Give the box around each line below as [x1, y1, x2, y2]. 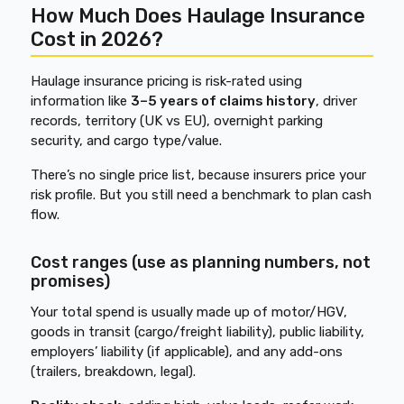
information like [31, 93, 132, 109]
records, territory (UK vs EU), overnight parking [31, 113, 324, 129]
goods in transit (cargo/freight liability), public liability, [31, 324, 365, 340]
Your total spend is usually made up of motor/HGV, [31, 304, 348, 320]
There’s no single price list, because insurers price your [31, 167, 367, 183]
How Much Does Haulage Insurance [31, 4, 366, 28]
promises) [31, 271, 111, 291]
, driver [316, 93, 358, 109]
